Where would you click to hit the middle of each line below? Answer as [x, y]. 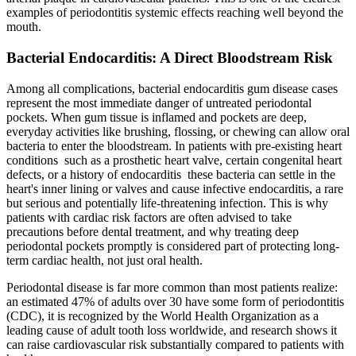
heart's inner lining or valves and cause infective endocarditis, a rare [175, 188]
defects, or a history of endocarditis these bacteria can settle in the [171, 174]
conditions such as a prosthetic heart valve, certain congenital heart [174, 160]
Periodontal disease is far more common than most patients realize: [172, 287]
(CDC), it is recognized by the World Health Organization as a [163, 315]
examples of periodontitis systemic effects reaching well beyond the [175, 13]
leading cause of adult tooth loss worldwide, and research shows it [172, 330]
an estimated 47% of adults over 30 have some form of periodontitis [175, 301]
